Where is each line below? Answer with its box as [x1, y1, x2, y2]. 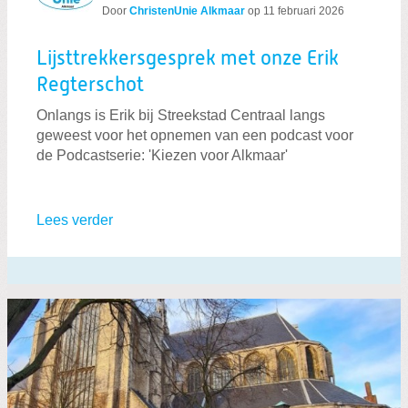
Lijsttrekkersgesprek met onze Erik [36, 49, 339, 70]
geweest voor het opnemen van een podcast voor [36, 127, 353, 143]
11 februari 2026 [263, 5, 344, 18]
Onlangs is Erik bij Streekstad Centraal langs [36, 107, 325, 123]
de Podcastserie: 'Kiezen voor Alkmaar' [36, 147, 288, 163]
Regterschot [36, 76, 144, 97]
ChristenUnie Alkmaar [129, 5, 245, 18]
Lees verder [36, 211, 113, 228]
